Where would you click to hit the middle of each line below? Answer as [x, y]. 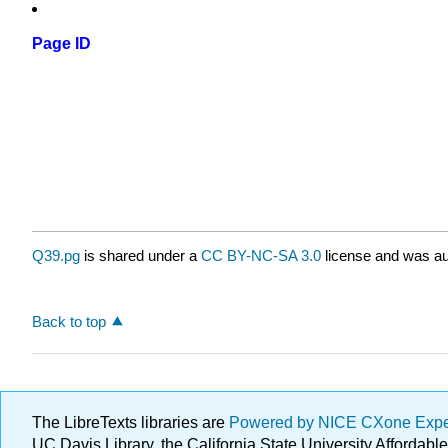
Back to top [69, 321]
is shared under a [140, 256]
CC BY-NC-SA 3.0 [261, 256]
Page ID [61, 44]
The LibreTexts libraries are [130, 422]
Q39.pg [56, 256]
